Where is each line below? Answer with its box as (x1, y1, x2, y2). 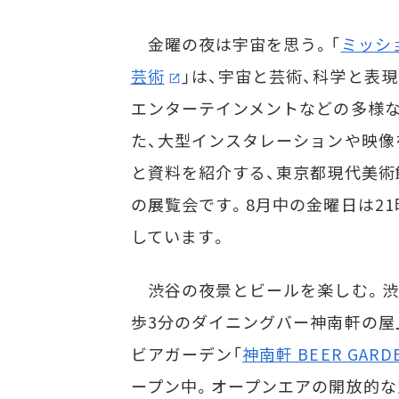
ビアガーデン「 (130, 342, 243, 365)
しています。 (130, 224, 228, 248)
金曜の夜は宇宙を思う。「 (130, 32, 341, 55)
